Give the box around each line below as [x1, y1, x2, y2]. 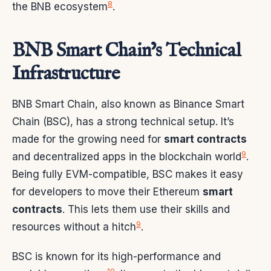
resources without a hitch [12, 220, 136, 233]
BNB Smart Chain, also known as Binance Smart [12, 97, 244, 110]
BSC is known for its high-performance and [12, 250, 221, 263]
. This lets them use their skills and [62, 203, 230, 215]
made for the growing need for [12, 132, 164, 145]
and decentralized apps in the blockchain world [12, 150, 241, 163]
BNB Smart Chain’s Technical [12, 38, 241, 64]
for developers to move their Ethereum [12, 185, 203, 198]
